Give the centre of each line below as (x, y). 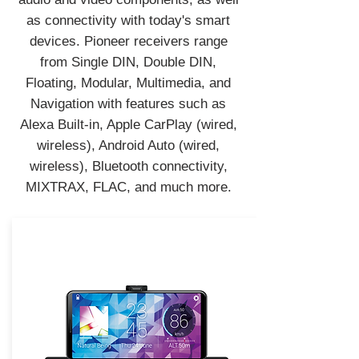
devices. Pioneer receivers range (128, 41)
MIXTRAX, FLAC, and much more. (128, 187)
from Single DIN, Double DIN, (128, 62)
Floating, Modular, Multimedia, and (128, 83)
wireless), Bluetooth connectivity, (128, 166)
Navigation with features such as (128, 104)
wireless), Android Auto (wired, (128, 145)
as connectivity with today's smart (128, 20)
